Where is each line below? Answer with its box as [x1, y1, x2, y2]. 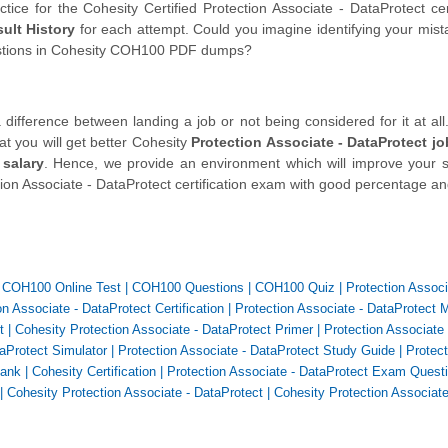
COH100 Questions [132, 280, 244, 296]
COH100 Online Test [2, 280, 121, 296]
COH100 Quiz [255, 280, 335, 296]
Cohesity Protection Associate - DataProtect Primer [15, 322, 313, 338]
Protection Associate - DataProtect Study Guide [118, 343, 395, 359]
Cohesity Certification [32, 364, 156, 380]
